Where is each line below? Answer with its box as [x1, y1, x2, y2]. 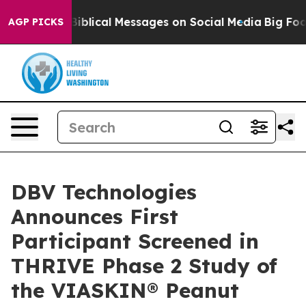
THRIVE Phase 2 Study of [11, 253, 277, 279]
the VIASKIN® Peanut [11, 277, 239, 303]
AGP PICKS [8, 16, 64, 28]
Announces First [11, 204, 178, 229]
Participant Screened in [11, 228, 259, 254]
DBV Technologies [11, 179, 197, 205]
